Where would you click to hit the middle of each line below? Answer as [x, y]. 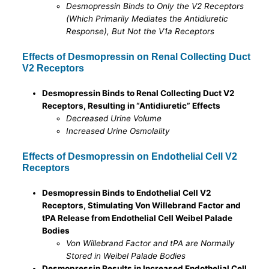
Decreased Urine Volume [114, 119]
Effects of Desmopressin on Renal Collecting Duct [137, 57]
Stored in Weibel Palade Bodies [126, 255]
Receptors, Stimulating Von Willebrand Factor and [142, 205]
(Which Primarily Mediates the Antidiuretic [147, 19]
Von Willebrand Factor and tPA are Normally [151, 243]
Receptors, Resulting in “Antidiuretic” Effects [131, 106]
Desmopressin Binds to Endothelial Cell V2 [127, 192]
